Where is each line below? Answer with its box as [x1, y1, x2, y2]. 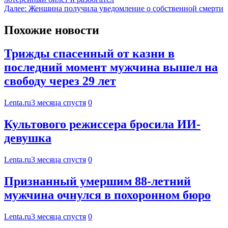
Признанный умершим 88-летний [4, 175, 191, 188]
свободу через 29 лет [4, 74, 116, 88]
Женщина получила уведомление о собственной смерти [28, 4, 223, 13]
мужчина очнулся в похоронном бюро [4, 188, 211, 202]
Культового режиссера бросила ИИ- [4, 118, 201, 131]
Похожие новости [4, 23, 99, 37]
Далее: [4, 4, 26, 13]
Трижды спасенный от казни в [4, 47, 175, 61]
